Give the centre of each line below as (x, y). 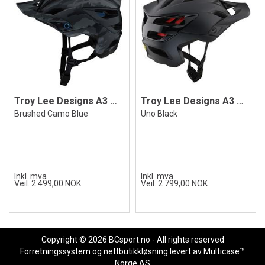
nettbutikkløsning (136, 251)
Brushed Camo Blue (51, 114)
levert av (186, 251)
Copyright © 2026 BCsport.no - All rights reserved (132, 240)
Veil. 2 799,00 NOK (174, 183)
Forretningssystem (55, 251)
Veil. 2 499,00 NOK (48, 183)
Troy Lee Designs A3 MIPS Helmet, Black (240, 101)
